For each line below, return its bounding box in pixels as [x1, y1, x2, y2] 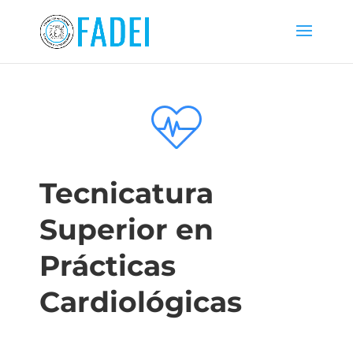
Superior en [39, 212, 214, 247]
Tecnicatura [39, 176, 214, 210]
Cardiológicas [39, 284, 242, 319]
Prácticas [39, 248, 176, 283]
